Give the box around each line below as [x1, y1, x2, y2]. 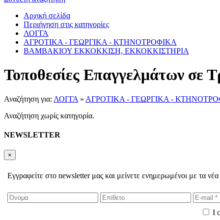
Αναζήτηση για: [4, 94, 54, 103]
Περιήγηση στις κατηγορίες [24, 20, 109, 28]
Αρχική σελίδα [24, 11, 70, 20]
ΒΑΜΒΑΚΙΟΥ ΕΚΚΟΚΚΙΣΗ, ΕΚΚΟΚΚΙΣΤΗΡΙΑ [24, 47, 189, 55]
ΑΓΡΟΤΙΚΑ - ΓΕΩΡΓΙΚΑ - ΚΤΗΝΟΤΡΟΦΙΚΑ [24, 38, 177, 46]
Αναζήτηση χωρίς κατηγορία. [4, 111, 94, 120]
